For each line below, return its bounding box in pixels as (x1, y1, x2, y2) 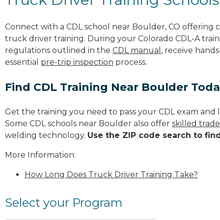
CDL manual (112, 45, 161, 55)
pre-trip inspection (41, 57, 113, 67)
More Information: (5, 150, 76, 160)
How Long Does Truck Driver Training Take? (25, 169, 198, 179)
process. (113, 57, 147, 67)
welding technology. (5, 130, 87, 140)
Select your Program (5, 195, 123, 210)
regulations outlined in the (5, 45, 112, 55)
